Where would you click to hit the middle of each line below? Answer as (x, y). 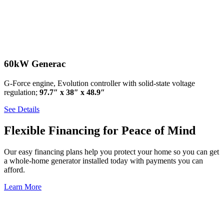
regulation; (22, 92)
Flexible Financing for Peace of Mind (100, 130)
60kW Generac (35, 64)
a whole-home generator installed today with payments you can (103, 160)
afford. (14, 169)
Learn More (23, 186)
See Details (22, 109)
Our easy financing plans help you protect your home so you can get (111, 151)
